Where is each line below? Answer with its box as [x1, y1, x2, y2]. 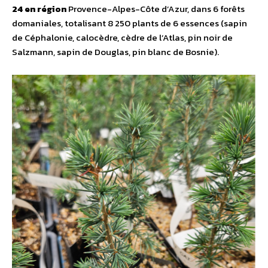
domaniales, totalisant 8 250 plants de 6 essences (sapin [12, 16, 247, 30]
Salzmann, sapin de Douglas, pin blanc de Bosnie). [12, 44, 219, 59]
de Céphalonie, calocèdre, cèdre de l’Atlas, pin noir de [12, 30, 233, 44]
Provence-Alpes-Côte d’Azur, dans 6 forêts [68, 1, 245, 16]
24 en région [12, 1, 68, 16]
